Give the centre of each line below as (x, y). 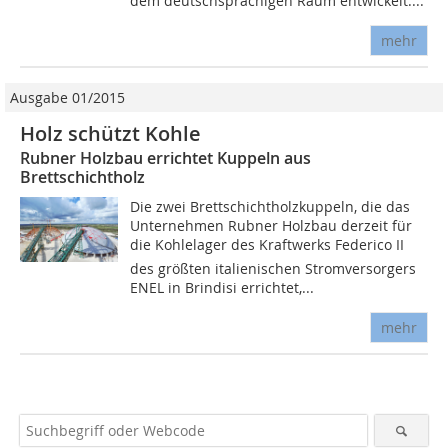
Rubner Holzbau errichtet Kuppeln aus (165, 158)
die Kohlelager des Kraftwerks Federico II (267, 245)
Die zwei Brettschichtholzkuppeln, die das (270, 207)
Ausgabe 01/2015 (67, 98)
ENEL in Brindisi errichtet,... (222, 288)
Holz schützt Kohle (110, 134)
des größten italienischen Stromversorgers (273, 269)
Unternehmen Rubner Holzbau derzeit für (271, 226)
